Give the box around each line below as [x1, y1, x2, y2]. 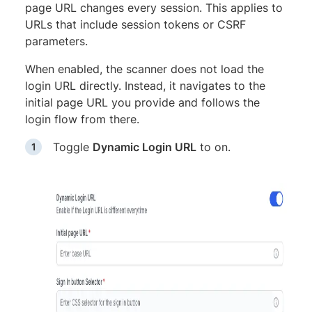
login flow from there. [25, 111, 139, 126]
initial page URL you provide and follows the [25, 95, 260, 109]
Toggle [53, 139, 93, 154]
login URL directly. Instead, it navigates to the [25, 78, 265, 93]
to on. [196, 139, 231, 154]
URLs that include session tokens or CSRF [25, 17, 246, 31]
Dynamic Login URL [93, 139, 196, 154]
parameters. [25, 33, 88, 48]
